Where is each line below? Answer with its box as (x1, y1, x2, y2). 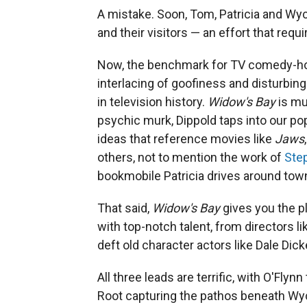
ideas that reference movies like (97, 131, 275, 146)
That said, (97, 200, 152, 215)
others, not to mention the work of (97, 149, 284, 164)
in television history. (97, 94, 208, 109)
